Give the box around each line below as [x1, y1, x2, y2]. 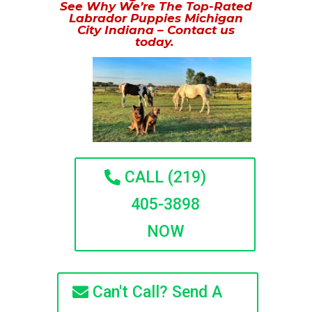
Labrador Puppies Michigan [68, 11, 243, 25]
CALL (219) [125, 168, 207, 187]
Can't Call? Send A [93, 283, 223, 302]
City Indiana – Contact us [77, 23, 235, 37]
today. [134, 35, 177, 49]
